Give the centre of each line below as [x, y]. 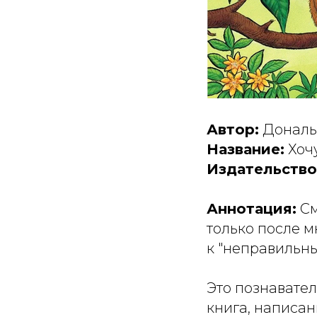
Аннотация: [252, 209]
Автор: [233, 129]
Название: [246, 149]
